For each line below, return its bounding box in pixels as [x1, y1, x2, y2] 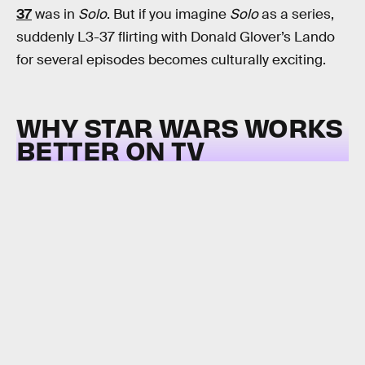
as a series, [258, 6, 334, 23]
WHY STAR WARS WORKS [16, 109, 343, 143]
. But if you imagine [107, 6, 230, 23]
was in [32, 6, 78, 23]
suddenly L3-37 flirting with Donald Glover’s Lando [16, 29, 335, 46]
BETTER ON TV [16, 132, 204, 166]
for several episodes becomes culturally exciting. [16, 51, 326, 68]
